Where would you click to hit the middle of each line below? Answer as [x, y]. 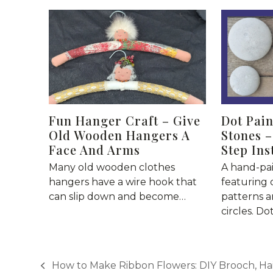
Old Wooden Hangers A [119, 135]
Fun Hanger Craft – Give [124, 121]
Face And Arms [94, 150]
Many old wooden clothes [112, 168]
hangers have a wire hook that [122, 182]
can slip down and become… [117, 197]
